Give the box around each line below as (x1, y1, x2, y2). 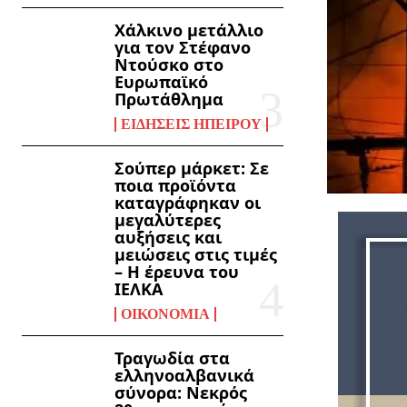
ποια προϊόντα (114, 174, 237, 196)
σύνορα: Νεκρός (114, 381, 248, 403)
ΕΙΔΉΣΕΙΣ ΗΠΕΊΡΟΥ (121, 115, 263, 132)
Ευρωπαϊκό (114, 70, 209, 93)
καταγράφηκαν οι (114, 191, 262, 213)
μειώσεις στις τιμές (114, 243, 278, 265)
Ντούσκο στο (114, 53, 224, 75)
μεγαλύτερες (114, 208, 222, 231)
